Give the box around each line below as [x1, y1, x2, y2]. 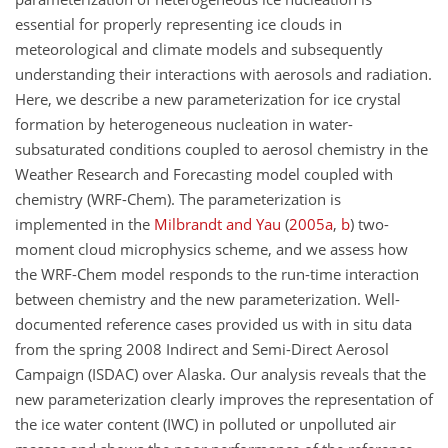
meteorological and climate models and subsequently [15, 38, 383, 59]
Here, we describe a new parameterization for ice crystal [15, 88, 401, 109]
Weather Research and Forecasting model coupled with [15, 163, 393, 184]
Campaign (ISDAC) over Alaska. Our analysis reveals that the [15, 363, 426, 384]
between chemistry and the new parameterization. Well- [15, 288, 400, 309]
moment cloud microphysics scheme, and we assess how [15, 238, 408, 259]
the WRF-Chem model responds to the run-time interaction [15, 263, 419, 284]
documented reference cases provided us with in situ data [15, 313, 412, 334]
